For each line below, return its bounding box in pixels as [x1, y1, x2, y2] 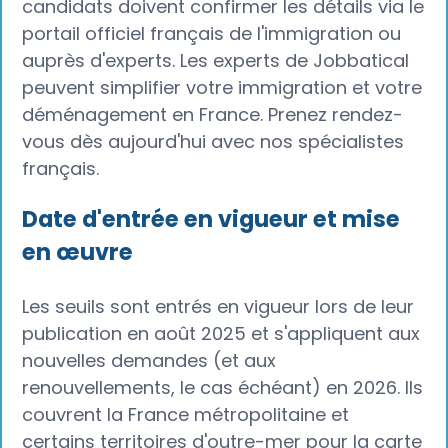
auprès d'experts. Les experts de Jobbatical [22, 47, 410, 73]
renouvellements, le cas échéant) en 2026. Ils [22, 375, 424, 401]
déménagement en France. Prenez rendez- [22, 101, 404, 127]
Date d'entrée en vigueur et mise [22, 203, 401, 236]
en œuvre [22, 236, 134, 269]
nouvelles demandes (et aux [22, 348, 277, 374]
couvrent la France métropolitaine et [22, 402, 350, 428]
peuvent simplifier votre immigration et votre [22, 74, 423, 100]
